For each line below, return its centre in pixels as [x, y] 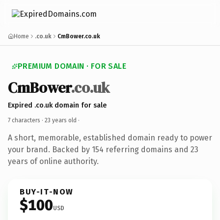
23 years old [61, 120]
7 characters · [26, 120]
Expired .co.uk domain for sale [57, 105]
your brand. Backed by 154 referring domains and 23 [103, 149]
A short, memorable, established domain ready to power [110, 137]
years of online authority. [53, 161]
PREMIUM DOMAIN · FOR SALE [72, 66]
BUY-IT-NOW [47, 192]
